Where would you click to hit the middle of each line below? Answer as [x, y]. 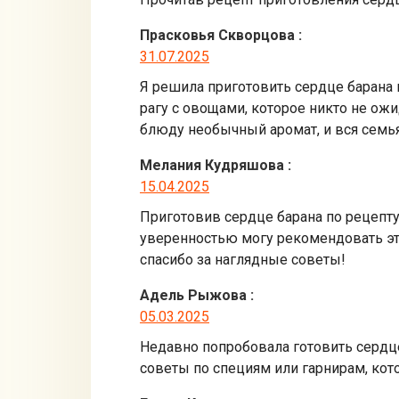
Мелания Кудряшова [212, 165]
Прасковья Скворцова [217, 35]
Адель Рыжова [193, 295]
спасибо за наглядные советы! [243, 259]
